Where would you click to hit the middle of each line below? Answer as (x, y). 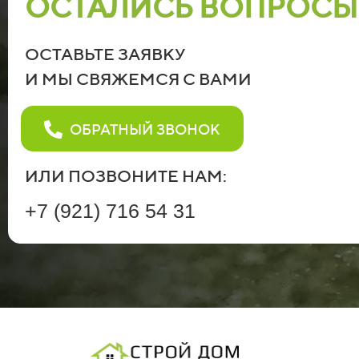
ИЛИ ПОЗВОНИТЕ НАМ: (126, 176)
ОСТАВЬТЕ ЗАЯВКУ (107, 54)
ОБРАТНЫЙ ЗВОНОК (145, 130)
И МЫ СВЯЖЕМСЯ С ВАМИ (138, 79)
